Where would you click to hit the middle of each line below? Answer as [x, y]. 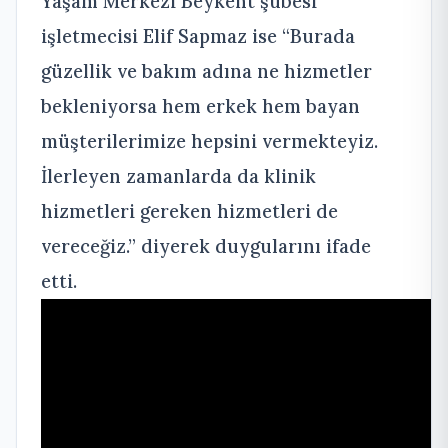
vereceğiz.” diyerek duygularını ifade [206, 246]
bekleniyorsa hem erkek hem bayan [200, 106]
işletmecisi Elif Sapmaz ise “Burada [198, 36]
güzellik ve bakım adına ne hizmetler [206, 71]
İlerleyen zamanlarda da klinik [178, 176]
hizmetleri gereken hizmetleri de [189, 211]
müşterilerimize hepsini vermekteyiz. [209, 141]
